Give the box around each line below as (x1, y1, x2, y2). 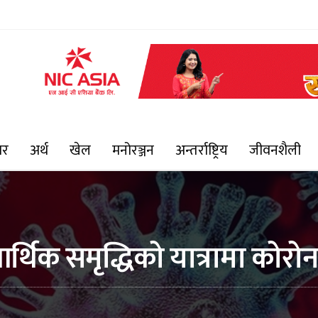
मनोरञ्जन (112, 138, 154, 163)
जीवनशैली (249, 138, 301, 163)
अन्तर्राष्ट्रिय (175, 138, 228, 163)
